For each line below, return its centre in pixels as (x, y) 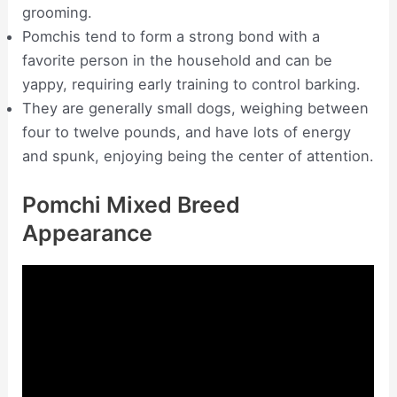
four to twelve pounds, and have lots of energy (187, 132)
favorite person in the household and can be (178, 61)
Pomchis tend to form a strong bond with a (171, 37)
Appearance (88, 233)
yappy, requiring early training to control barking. (192, 85)
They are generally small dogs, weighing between (196, 109)
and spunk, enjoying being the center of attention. (198, 156)
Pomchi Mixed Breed (132, 204)
